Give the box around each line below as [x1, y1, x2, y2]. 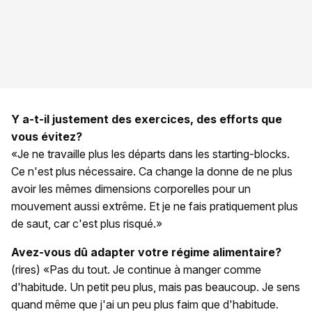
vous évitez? [11, 129, 82, 143]
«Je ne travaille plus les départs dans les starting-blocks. [11, 146, 290, 161]
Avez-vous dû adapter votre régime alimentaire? [11, 244, 281, 259]
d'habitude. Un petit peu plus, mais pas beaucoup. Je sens [11, 279, 300, 294]
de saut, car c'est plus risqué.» [11, 216, 162, 231]
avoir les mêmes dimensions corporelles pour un [11, 181, 251, 196]
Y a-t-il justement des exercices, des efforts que [11, 111, 282, 126]
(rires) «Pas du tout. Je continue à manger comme [11, 262, 261, 276]
